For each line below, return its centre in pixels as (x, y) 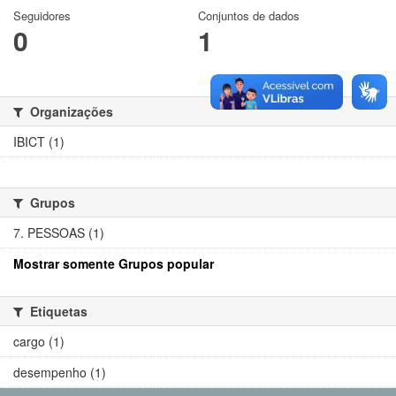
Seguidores (42, 16)
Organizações (70, 112)
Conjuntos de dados (249, 16)
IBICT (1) (39, 142)
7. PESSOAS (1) (59, 233)
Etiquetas (57, 312)
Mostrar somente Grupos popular (114, 264)
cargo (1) (39, 342)
